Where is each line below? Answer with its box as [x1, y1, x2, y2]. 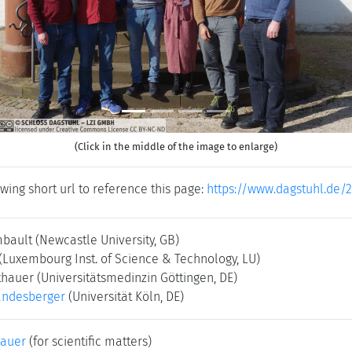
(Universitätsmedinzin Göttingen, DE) [37, 270, 237, 285]
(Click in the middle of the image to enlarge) [75, 141, 277, 152]
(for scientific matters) [26, 334, 152, 349]
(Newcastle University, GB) [35, 233, 179, 247]
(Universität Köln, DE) [68, 289, 184, 304]
